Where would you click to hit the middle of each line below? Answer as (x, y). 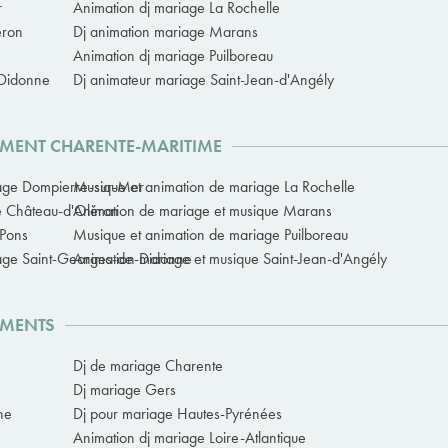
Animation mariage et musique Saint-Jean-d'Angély (230, 259)
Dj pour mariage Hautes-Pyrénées (177, 414)
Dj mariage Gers (124, 390)
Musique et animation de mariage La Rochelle (214, 187)
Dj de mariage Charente (148, 366)
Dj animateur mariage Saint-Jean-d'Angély (203, 80)
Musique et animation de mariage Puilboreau (210, 235)
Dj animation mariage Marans (165, 32)
